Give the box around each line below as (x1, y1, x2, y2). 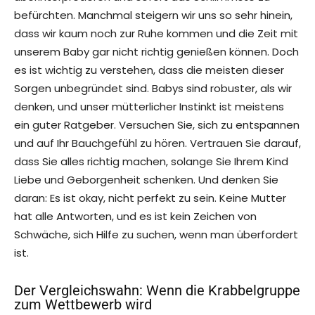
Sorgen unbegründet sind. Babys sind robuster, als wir (14, 81, 292, 96)
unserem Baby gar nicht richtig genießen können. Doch (14, 44, 299, 60)
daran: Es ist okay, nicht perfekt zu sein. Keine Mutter (14, 191, 286, 206)
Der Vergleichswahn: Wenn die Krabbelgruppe (14, 282, 300, 300)
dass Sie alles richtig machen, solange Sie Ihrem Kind (14, 154, 288, 169)
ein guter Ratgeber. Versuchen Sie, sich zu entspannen (14, 117, 300, 133)
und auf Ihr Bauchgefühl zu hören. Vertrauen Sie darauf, (14, 136, 301, 151)
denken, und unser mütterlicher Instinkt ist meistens (14, 99, 284, 115)
